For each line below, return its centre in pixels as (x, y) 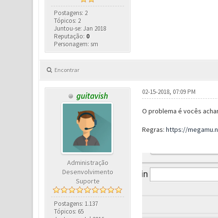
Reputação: (70, 36)
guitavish (92, 96)
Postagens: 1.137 (76, 204)
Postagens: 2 (71, 13)
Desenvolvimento (88, 172)
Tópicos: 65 (69, 211)
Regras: (154, 129)
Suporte (88, 181)
